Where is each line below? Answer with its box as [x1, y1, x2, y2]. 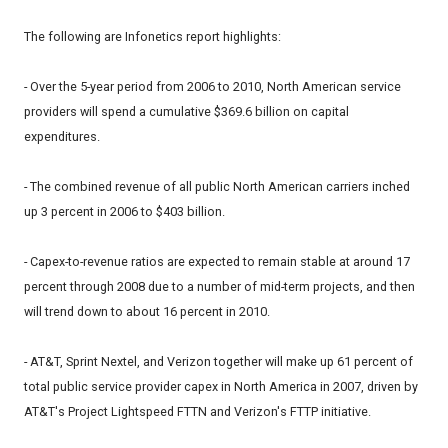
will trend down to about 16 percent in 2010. [24, 304, 270, 320]
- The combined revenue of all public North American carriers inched [24, 179, 410, 195]
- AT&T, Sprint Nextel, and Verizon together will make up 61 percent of [24, 354, 413, 370]
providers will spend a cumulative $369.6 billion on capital [24, 104, 349, 120]
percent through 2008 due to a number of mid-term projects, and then [24, 279, 415, 295]
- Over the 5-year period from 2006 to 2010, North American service [24, 79, 401, 95]
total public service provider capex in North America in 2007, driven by [24, 379, 418, 395]
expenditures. [24, 129, 100, 145]
